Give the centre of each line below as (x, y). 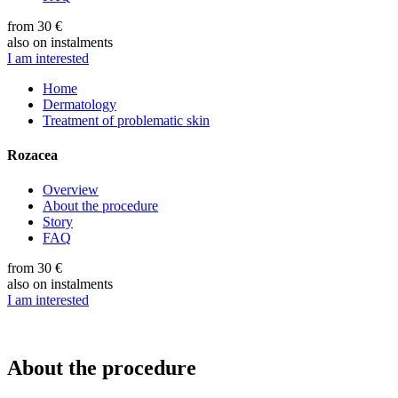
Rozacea (32, 155)
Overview (71, 190)
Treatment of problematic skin (126, 120)
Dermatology (80, 104)
